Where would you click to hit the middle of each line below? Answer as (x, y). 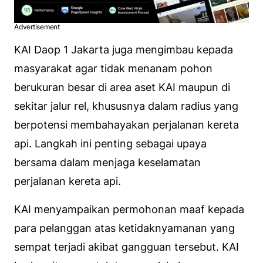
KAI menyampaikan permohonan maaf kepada (129, 210)
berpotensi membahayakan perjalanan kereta (127, 125)
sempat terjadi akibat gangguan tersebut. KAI (127, 247)
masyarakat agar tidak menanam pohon (113, 69)
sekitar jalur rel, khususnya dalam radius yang (126, 106)
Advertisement (37, 27)
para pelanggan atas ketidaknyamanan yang (124, 228)
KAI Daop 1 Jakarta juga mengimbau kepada (124, 50)
